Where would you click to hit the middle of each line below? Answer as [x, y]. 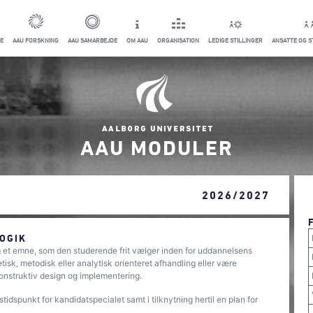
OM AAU [137, 40]
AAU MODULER [156, 147]
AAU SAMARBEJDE [93, 40]
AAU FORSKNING [36, 40]
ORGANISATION [178, 40]
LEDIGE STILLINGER [235, 40]
